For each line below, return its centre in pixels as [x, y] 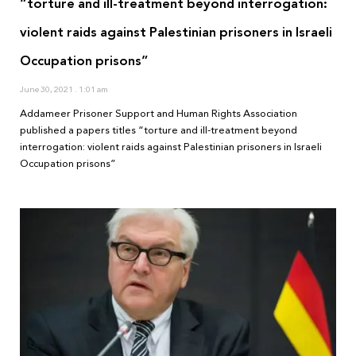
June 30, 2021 [47, 90]
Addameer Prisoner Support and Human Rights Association [159, 114]
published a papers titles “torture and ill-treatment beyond [159, 131]
